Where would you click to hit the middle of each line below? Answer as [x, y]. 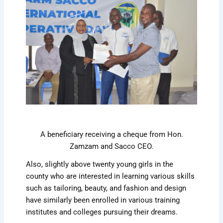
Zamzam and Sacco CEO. [111, 146]
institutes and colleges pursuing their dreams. [102, 212]
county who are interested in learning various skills [111, 176]
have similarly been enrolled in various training [103, 200]
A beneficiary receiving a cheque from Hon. [111, 134]
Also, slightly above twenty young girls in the [100, 164]
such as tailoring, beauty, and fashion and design [106, 188]
